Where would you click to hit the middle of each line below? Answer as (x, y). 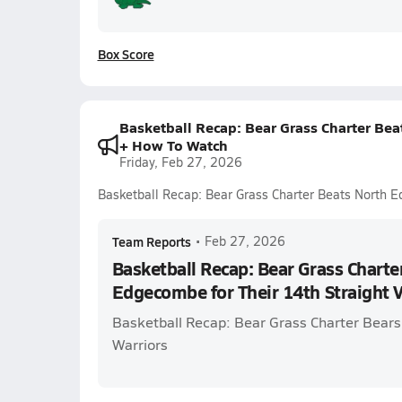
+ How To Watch (173, 145)
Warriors (140, 344)
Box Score (126, 54)
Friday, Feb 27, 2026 (180, 162)
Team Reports (151, 241)
